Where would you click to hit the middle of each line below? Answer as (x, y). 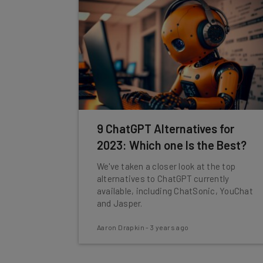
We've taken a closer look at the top (166, 166)
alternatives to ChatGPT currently (163, 178)
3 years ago (170, 227)
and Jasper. (119, 203)
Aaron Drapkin (121, 227)
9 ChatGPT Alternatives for (165, 129)
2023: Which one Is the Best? (171, 145)
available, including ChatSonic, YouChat (175, 191)
